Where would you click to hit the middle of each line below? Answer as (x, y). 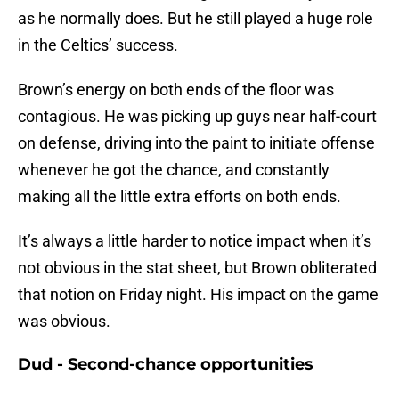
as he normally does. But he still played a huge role (195, 19)
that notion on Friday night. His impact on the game (198, 295)
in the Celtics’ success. (98, 45)
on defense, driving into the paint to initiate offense (196, 143)
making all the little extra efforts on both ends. (179, 197)
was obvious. (64, 322)
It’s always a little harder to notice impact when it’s (195, 241)
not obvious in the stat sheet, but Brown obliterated (197, 268)
